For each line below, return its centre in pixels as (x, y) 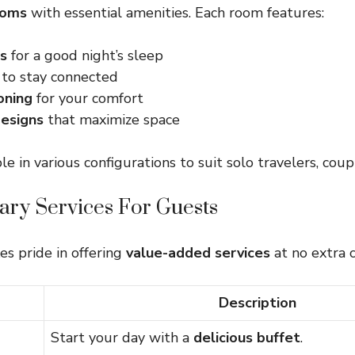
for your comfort (88, 98)
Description (257, 303)
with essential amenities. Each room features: (176, 13)
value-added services (198, 253)
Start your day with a (122, 338)
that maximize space (112, 120)
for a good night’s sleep (85, 55)
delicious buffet (247, 338)
